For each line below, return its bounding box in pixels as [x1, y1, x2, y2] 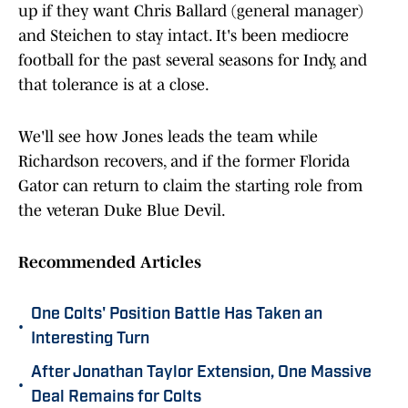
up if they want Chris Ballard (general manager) [18, 2, 363, 21]
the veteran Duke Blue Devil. [18, 201, 226, 220]
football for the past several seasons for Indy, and [18, 51, 367, 70]
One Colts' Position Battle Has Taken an [31, 306, 322, 324]
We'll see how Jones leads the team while [18, 127, 318, 147]
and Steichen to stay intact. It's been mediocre [18, 26, 349, 46]
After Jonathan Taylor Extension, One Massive [31, 364, 372, 382]
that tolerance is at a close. [18, 76, 209, 95]
